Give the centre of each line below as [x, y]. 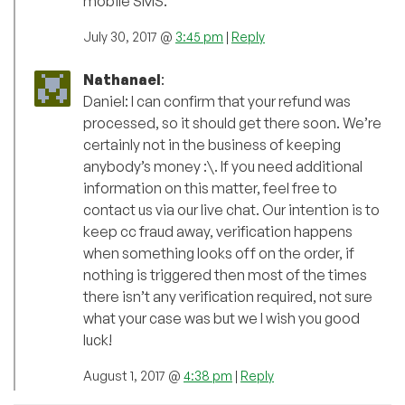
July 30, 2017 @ [129, 37]
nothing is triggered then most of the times [225, 275]
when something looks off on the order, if [219, 254]
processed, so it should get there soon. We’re [232, 123]
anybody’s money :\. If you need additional [223, 167]
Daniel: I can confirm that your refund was [217, 102]
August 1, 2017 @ [133, 376]
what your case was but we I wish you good [221, 319]
